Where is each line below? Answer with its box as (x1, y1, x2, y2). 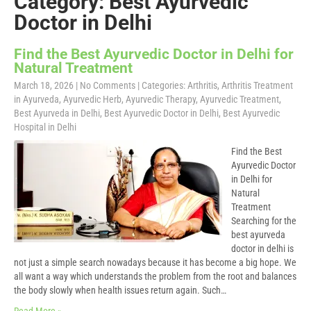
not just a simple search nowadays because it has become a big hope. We (14, 257, 296, 268)
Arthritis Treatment (221, 80, 293, 91)
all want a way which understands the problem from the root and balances (14, 271, 296, 282)
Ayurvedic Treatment (200, 94, 279, 105)
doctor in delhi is (231, 243, 294, 254)
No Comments (80, 80, 135, 91)
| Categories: (137, 80, 187, 91)
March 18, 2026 (14, 80, 74, 91)
